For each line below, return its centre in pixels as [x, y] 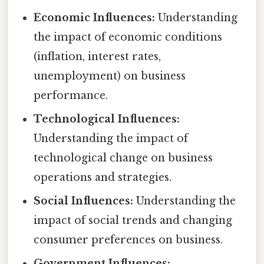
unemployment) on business [110, 76]
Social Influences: [84, 201]
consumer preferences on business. [128, 240]
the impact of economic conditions [128, 37]
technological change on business [123, 158]
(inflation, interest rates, [98, 56]
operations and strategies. [103, 177]
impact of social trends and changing [133, 220]
